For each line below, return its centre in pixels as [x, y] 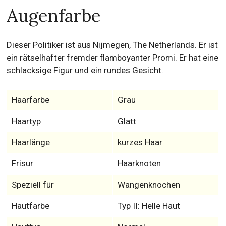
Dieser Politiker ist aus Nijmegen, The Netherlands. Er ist [112, 45]
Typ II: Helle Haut [149, 206]
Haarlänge [31, 142]
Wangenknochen [149, 185]
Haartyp [26, 121]
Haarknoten [139, 163]
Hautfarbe [30, 206]
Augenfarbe [54, 15]
